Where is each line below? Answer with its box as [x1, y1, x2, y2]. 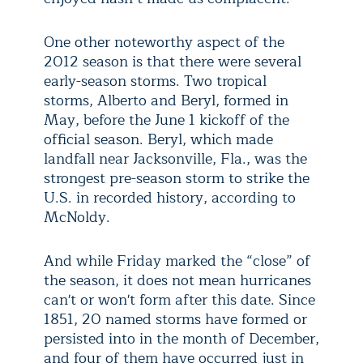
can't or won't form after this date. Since [44, 288, 315, 312]
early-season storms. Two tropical [44, 69, 267, 93]
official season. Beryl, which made [44, 127, 273, 152]
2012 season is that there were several [44, 49, 301, 74]
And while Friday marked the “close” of [44, 249, 310, 273]
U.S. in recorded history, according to [44, 186, 296, 210]
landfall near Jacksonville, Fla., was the [44, 147, 307, 171]
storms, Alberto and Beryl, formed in [44, 88, 288, 113]
